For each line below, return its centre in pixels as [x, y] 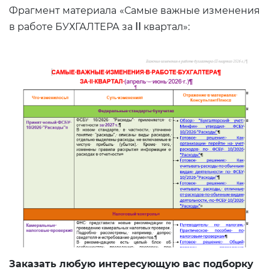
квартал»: [165, 27]
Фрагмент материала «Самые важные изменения [134, 11]
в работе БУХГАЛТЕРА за [72, 27]
